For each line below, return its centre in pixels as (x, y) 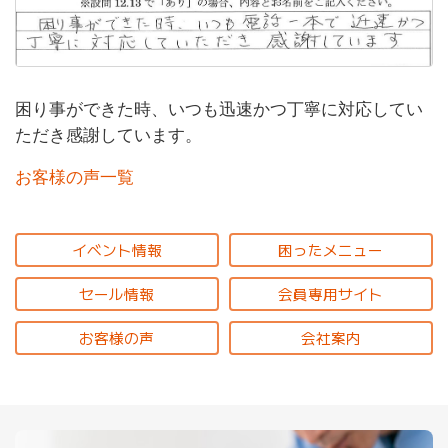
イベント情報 (116, 249)
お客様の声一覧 (74, 178)
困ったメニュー (331, 249)
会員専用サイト (331, 293)
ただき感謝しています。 (108, 135)
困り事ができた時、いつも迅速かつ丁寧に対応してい (219, 109)
